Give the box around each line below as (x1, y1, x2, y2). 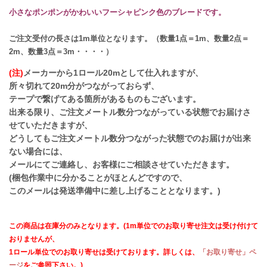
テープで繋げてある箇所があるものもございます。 (9, 94, 201, 104)
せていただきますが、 (9, 120, 92, 130)
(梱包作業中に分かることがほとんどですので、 (9, 173, 187, 182)
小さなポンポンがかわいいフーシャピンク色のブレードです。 (9, 7, 226, 17)
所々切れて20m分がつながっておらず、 (9, 81, 159, 91)
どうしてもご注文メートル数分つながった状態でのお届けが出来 (9, 133, 251, 143)
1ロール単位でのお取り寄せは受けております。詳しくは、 (9, 248, 199, 257)
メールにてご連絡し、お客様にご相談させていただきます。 (9, 160, 234, 169)
